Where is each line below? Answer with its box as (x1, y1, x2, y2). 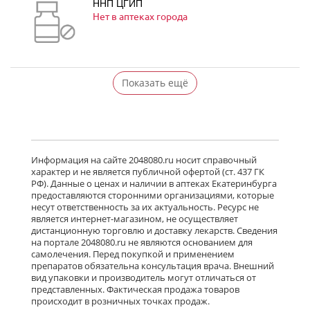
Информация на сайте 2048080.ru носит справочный (31, 154, 257, 166)
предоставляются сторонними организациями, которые (31, 189, 274, 201)
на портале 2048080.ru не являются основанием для (31, 236, 253, 248)
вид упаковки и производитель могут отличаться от (31, 271, 256, 284)
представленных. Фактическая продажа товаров (31, 283, 239, 295)
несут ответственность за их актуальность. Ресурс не (31, 201, 259, 213)
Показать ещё (122, 75, 188, 89)
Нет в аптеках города (93, 10, 188, 22)
